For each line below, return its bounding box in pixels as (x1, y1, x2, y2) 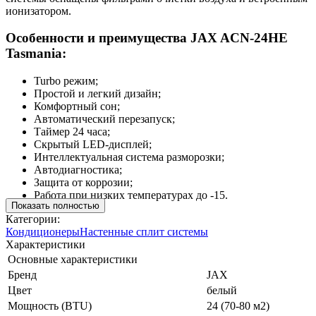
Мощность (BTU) (8, 299, 92, 312)
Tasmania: (6, 46, 66, 61)
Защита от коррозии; (34, 176, 133, 189)
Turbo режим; (34, 75, 98, 87)
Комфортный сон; (34, 100, 120, 113)
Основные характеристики (8, 253, 138, 265)
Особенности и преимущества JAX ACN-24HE (6, 30, 288, 46)
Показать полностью (11, 200, 99, 211)
